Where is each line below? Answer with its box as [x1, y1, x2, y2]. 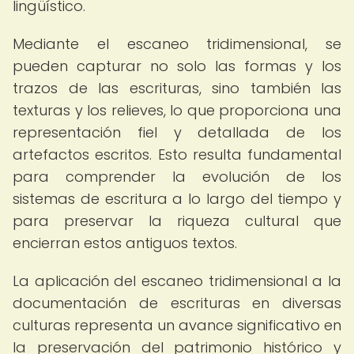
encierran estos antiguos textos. [13, 233, 237, 253]
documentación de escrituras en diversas [13, 293, 341, 313]
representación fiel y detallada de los [13, 122, 341, 142]
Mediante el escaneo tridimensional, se [13, 34, 341, 54]
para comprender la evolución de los [13, 167, 341, 186]
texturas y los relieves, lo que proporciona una [13, 100, 341, 120]
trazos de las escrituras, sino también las [13, 78, 341, 98]
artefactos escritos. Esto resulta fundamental [13, 145, 341, 164]
